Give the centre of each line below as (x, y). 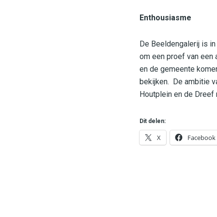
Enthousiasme (165, 18)
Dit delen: (153, 121)
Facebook (201, 138)
